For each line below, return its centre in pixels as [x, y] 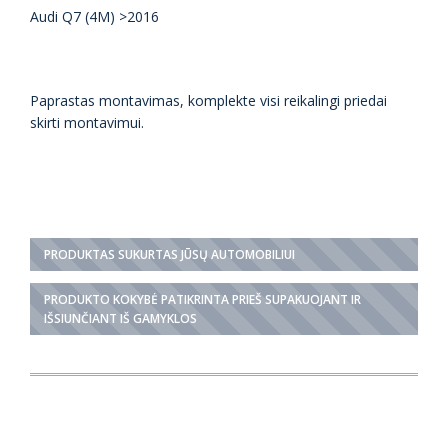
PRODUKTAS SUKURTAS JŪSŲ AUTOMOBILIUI [170, 255]
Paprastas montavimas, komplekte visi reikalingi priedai [208, 101]
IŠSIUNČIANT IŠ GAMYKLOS [121, 319]
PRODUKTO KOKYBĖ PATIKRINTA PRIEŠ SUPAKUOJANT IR [203, 300]
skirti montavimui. [87, 123]
